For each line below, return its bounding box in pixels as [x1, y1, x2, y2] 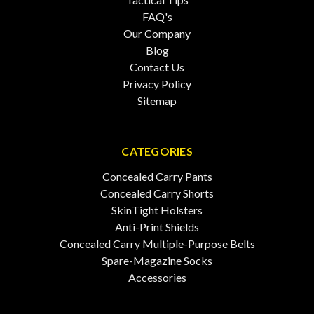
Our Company [123, 27, 191, 40]
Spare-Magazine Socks [102, 254, 212, 267]
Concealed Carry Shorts [100, 186, 214, 200]
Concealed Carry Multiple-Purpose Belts [59, 237, 255, 250]
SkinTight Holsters [111, 203, 203, 217]
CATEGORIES [121, 144, 193, 158]
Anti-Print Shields [115, 220, 199, 233]
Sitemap [137, 94, 177, 107]
